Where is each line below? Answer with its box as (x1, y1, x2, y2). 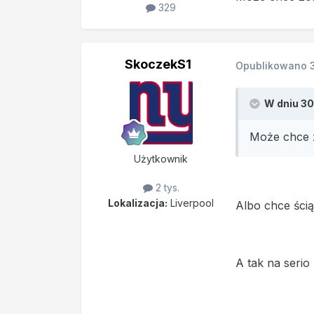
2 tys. (152, 182, 179, 194)
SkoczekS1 (125, 57, 192, 72)
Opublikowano (235, 59, 310, 71)
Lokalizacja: (108, 196, 168, 209)
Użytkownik (134, 153, 189, 165)
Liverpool (168, 196, 214, 209)
